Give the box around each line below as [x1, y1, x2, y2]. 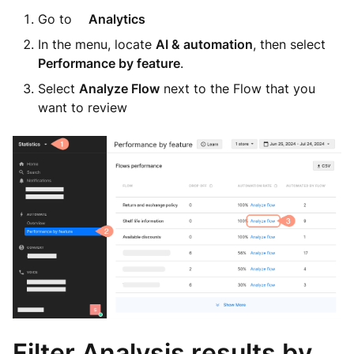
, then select [253, 36, 326, 52]
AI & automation [156, 36, 253, 52]
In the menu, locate [38, 36, 156, 52]
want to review [38, 100, 127, 115]
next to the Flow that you [160, 81, 315, 96]
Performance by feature [38, 55, 180, 71]
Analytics [88, 11, 145, 27]
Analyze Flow [79, 81, 160, 96]
